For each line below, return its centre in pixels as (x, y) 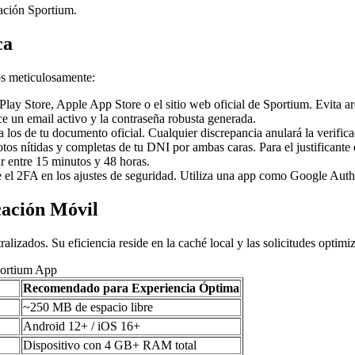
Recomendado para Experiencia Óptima (131, 288)
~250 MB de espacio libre (88, 307)
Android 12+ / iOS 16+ (82, 326)
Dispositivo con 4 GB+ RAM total (110, 345)
